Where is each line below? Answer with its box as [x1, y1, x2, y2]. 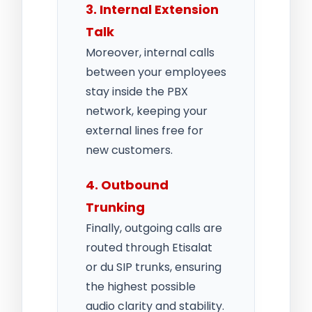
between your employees [86, 63, 226, 80]
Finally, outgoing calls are [86, 219, 222, 236]
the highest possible [86, 278, 196, 295]
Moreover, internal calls [86, 44, 214, 61]
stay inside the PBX [86, 83, 188, 100]
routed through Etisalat [86, 239, 212, 256]
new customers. [86, 141, 173, 158]
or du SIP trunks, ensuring [86, 258, 221, 275]
